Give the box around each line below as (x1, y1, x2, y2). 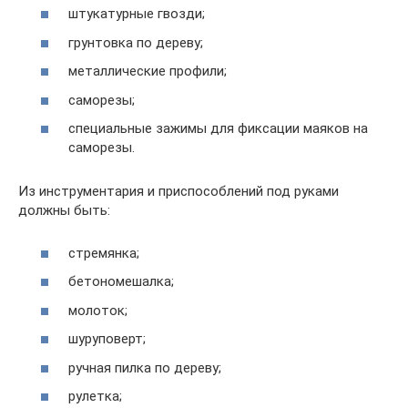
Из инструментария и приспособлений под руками (18, 183, 339, 200)
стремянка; (68, 244, 139, 261)
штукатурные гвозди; (68, 5, 205, 23)
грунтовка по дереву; (68, 34, 203, 51)
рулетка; (68, 388, 122, 405)
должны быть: (18, 202, 110, 219)
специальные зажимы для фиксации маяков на (68, 120, 368, 138)
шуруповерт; (68, 331, 146, 348)
